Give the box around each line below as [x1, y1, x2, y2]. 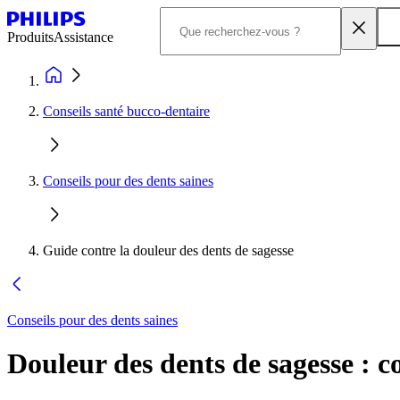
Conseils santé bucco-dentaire [43, 104, 210, 119]
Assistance [54, 29, 113, 45]
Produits [7, 29, 54, 45]
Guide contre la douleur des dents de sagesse [43, 243, 294, 258]
